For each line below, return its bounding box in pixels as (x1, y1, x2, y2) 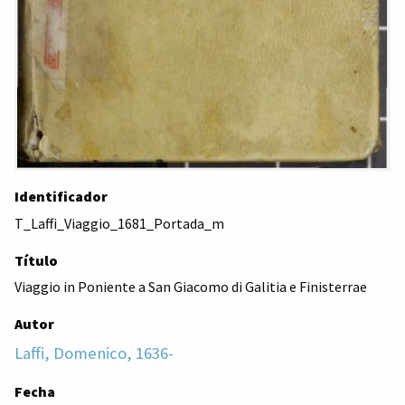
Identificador (14, 186, 108, 205)
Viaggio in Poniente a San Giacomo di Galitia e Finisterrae (14, 278, 367, 297)
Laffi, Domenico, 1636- (14, 343, 174, 364)
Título (14, 250, 58, 269)
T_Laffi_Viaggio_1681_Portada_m (14, 213, 224, 232)
